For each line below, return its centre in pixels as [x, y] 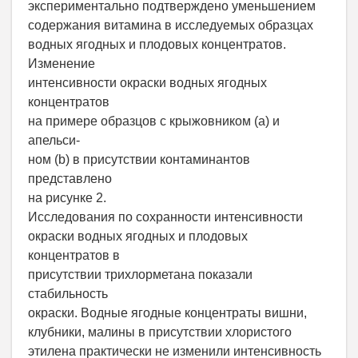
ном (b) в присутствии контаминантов [139, 160]
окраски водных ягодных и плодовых [138, 237]
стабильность [68, 294]
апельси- [54, 141]
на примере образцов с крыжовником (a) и [154, 121]
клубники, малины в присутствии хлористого [160, 332]
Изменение [62, 64]
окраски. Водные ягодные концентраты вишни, [167, 313]
